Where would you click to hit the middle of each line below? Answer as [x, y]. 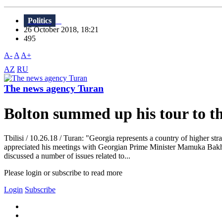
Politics [40, 21]
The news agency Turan [54, 88]
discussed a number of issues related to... [67, 156]
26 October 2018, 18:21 [64, 30]
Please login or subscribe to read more [63, 172]
